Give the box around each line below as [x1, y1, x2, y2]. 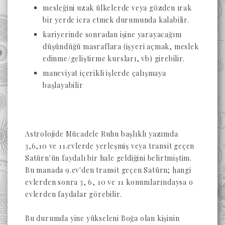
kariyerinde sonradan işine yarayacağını [43, 30, 182, 39]
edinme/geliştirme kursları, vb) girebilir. [43, 54, 187, 63]
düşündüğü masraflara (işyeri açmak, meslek [43, 42, 199, 51]
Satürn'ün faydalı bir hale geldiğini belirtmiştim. [25, 153, 192, 163]
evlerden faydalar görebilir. [25, 189, 124, 199]
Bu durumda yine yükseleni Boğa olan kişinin [25, 213, 180, 223]
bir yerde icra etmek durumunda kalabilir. [43, 15, 191, 25]
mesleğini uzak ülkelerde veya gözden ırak [43, 3, 192, 13]
